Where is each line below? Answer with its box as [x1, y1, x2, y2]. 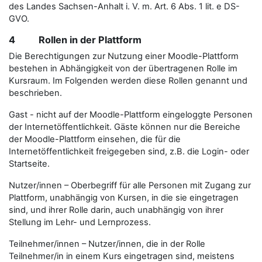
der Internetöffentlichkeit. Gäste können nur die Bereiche [9, 121, 240, 132]
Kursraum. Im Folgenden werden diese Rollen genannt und [9, 75, 247, 86]
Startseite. [9, 158, 50, 169]
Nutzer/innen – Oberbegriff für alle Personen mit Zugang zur [9, 180, 251, 191]
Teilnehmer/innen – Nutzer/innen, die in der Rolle [9, 238, 205, 249]
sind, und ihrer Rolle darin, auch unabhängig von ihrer [9, 204, 223, 215]
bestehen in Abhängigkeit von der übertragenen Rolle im [9, 63, 237, 74]
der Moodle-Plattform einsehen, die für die [9, 133, 181, 144]
